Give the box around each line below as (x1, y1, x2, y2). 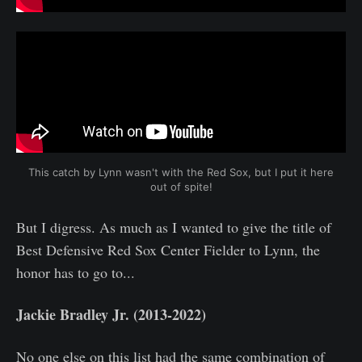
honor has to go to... (16, 262, 135, 282)
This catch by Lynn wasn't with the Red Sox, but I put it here (28, 165, 334, 179)
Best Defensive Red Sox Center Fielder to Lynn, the (16, 239, 320, 259)
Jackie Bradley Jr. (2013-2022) (16, 303, 206, 325)
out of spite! (149, 179, 213, 193)
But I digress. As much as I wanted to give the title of (16, 217, 331, 237)
